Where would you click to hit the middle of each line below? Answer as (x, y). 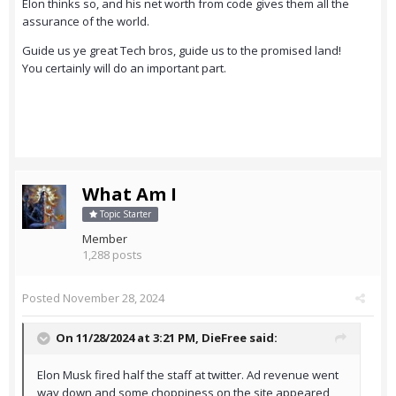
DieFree (224, 338)
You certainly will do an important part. (126, 69)
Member (105, 239)
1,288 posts (112, 255)
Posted (42, 298)
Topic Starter (124, 214)
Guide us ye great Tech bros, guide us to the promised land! (182, 51)
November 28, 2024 (114, 298)
